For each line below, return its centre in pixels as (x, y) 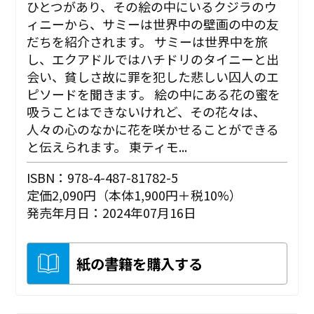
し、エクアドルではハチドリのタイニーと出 (153, 59)
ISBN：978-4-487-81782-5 (103, 178)
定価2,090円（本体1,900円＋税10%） (135, 195)
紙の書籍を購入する (140, 264)
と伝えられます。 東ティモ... (107, 147)
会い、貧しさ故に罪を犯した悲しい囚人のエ (153, 77)
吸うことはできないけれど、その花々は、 (146, 112)
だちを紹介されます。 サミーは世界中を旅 (148, 42)
